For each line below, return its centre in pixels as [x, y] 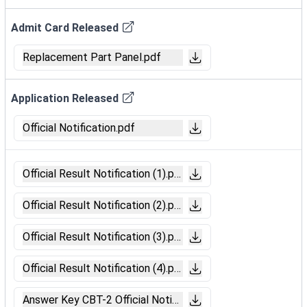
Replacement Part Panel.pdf [92, 57]
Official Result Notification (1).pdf [104, 174]
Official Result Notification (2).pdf [104, 205]
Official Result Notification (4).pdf [104, 268]
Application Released [65, 98]
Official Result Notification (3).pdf [104, 237]
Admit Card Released [65, 28]
